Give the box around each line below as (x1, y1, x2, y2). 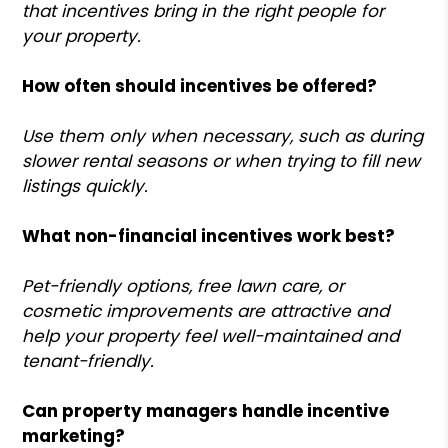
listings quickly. (22, 173, 149, 198)
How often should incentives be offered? (22, 73, 378, 98)
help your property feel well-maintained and (22, 323, 400, 348)
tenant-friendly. (22, 348, 155, 373)
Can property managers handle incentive (22, 398, 390, 423)
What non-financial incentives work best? (22, 223, 396, 248)
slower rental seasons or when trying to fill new (22, 148, 421, 173)
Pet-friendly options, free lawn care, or (22, 273, 345, 298)
